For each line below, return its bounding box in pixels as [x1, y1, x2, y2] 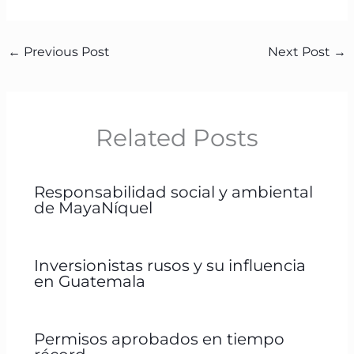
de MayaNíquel [33, 198, 153, 217]
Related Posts [96, 122, 258, 153]
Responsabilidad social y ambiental [33, 182, 313, 201]
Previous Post [20, 43, 110, 59]
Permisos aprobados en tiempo [33, 329, 284, 348]
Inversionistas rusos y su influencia [33, 255, 306, 275]
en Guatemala [33, 271, 145, 291]
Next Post [268, 43, 334, 59]
